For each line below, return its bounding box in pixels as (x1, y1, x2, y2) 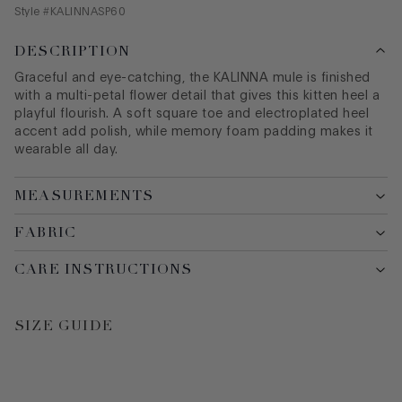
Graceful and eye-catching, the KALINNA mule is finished (14, 71, 371, 84)
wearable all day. (14, 143, 118, 156)
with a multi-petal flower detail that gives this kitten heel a (14, 89, 380, 102)
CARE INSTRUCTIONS (14, 259, 193, 278)
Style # (14, 5, 50, 17)
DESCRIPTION (14, 41, 131, 60)
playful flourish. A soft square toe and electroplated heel (14, 107, 369, 120)
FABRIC (14, 223, 77, 241)
